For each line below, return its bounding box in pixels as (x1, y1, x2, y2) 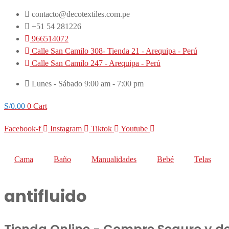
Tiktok (91, 124, 112, 133)
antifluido (4, 184, 87, 208)
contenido (4, 34, 35, 42)
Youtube (121, 124, 148, 133)
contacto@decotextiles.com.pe (32, 10, 130, 18)
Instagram (50, 124, 82, 133)
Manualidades (91, 155, 136, 164)
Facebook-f (4, 124, 41, 133)
